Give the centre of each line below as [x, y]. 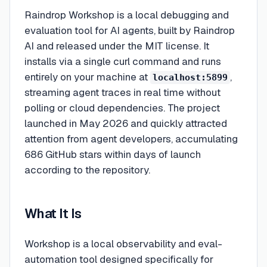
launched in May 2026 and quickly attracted [126, 123]
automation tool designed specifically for [119, 259]
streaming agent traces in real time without [122, 92]
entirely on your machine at [87, 77]
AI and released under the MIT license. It [117, 46]
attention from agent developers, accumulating [131, 139]
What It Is [53, 213]
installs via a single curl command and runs [123, 61]
